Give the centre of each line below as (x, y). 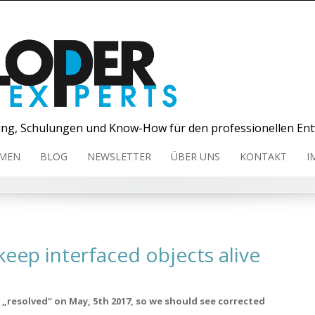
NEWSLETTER (119, 156)
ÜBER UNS (195, 156)
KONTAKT (263, 156)
